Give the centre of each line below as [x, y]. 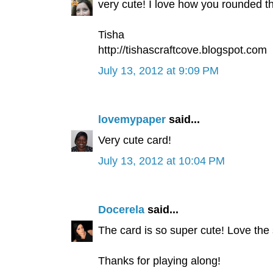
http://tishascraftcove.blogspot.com [182, 50]
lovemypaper [132, 120]
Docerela [121, 210]
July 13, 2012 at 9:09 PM [158, 71]
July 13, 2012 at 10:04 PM [161, 161]
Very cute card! [134, 140]
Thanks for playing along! [159, 261]
